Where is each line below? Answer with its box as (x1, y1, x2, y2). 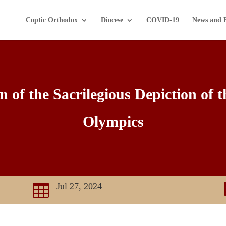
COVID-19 (146, 16, 179, 24)
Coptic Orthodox (26, 16, 78, 24)
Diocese (101, 16, 123, 24)
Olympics (82, 112, 144, 130)
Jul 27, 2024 (56, 181, 102, 192)
